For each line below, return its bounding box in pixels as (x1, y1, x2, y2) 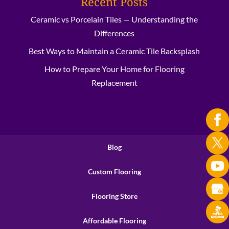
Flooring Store (91, 192, 138, 201)
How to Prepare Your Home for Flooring (44, 64, 185, 74)
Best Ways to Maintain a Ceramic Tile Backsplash (29, 46, 200, 56)
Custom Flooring (88, 167, 141, 176)
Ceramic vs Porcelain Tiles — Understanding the (31, 14, 198, 25)
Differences (94, 28, 135, 38)
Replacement (91, 78, 138, 88)
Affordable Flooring (83, 216, 146, 225)
